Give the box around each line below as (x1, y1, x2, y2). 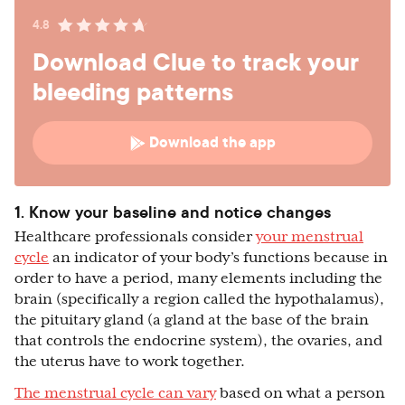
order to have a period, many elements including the (14, 270, 382, 287)
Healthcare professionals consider (14, 229, 256, 246)
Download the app (148, 132, 276, 154)
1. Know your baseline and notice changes (14, 201, 331, 224)
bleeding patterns (33, 74, 233, 109)
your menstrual (256, 229, 363, 246)
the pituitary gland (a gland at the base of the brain (14, 312, 369, 329)
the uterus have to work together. (14, 353, 249, 371)
